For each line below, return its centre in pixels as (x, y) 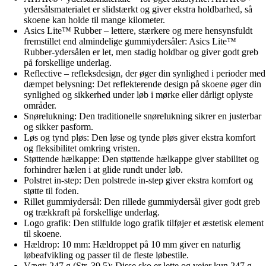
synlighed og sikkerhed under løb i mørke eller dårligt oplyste (138, 94)
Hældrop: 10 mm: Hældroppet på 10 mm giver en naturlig (132, 244)
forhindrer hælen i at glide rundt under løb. (103, 169)
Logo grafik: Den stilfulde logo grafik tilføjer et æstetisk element (144, 223)
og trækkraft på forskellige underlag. (92, 212)
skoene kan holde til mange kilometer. (94, 20)
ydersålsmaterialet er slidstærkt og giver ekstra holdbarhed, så (138, 9)
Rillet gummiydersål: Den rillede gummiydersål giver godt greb (142, 201)
